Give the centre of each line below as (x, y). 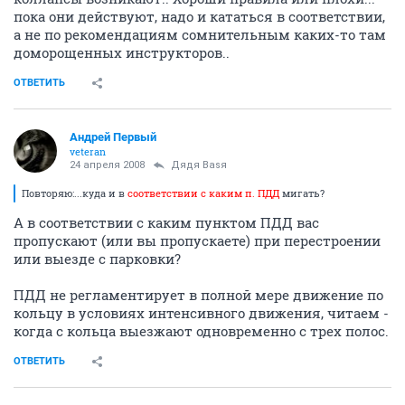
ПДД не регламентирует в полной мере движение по (198, 295)
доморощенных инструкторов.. (122, 52)
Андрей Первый (113, 137)
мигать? (303, 193)
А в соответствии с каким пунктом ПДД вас (166, 222)
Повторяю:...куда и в (75, 193)
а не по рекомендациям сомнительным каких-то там (200, 34)
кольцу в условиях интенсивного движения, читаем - (201, 313)
